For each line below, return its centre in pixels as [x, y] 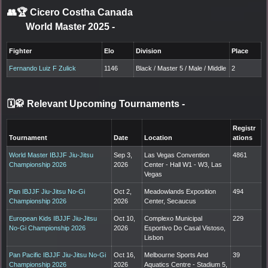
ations [243, 137]
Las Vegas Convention [177, 155]
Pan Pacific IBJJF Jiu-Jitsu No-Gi [58, 255]
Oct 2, [123, 191]
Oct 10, [125, 218]
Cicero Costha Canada [81, 12]
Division [149, 51]
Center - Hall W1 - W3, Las [183, 164]
